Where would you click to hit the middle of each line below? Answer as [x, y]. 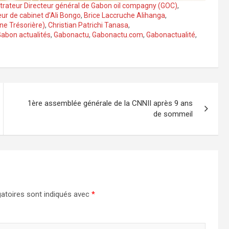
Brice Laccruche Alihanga [124, 16]
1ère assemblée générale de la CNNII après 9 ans [110, 104]
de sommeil [173, 114]
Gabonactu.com [118, 35]
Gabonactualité [171, 35]
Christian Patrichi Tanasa [88, 25]
